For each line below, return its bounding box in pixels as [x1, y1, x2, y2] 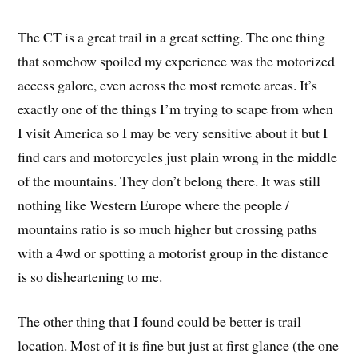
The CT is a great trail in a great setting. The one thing [18, 26, 326, 46]
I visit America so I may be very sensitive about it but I [18, 122, 328, 142]
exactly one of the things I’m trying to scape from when [18, 98, 334, 118]
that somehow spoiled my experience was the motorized [18, 50, 336, 70]
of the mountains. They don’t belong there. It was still [18, 170, 321, 190]
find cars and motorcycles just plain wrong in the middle [18, 146, 338, 166]
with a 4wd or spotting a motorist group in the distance [18, 242, 329, 262]
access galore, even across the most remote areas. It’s [18, 74, 318, 94]
